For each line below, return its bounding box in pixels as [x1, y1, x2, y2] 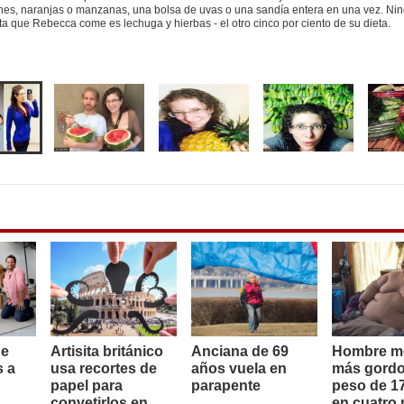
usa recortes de [50, 361, 157, 377]
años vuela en [191, 361, 287, 377]
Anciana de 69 [191, 344, 289, 360]
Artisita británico [50, 344, 163, 360]
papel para [50, 378, 123, 394]
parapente [191, 378, 261, 394]
